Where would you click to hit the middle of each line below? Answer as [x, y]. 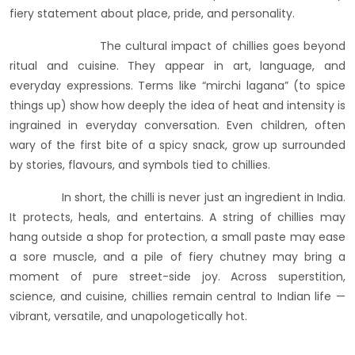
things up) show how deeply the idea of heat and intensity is [177, 106]
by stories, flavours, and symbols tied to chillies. [140, 165]
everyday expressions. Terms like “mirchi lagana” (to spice [177, 86]
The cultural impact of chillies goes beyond [177, 46]
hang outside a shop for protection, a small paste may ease [177, 237]
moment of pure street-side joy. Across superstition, [177, 277]
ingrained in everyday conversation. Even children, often [177, 126]
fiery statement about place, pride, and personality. [152, 14]
